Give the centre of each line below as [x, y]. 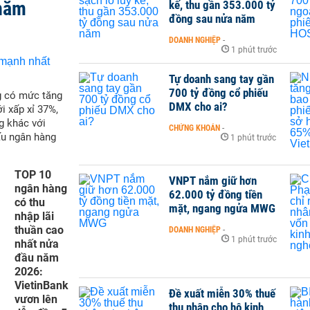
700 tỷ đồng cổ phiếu [218, 93]
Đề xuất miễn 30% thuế [222, 293]
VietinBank [42, 285]
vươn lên [36, 299]
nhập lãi [34, 216]
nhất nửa [37, 244]
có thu [30, 202]
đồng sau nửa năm [212, 19]
